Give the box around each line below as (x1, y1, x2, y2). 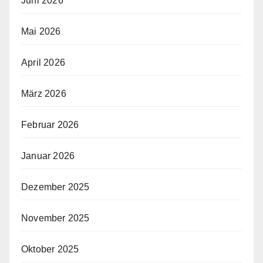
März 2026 (21, 88, 66, 99)
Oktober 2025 (21, 244, 79, 254)
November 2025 (21, 213, 90, 223)
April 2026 (21, 57, 65, 68)
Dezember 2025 (21, 181, 90, 192)
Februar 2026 (21, 119, 79, 130)
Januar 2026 (21, 150, 75, 161)
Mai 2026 (21, 26, 61, 36)
